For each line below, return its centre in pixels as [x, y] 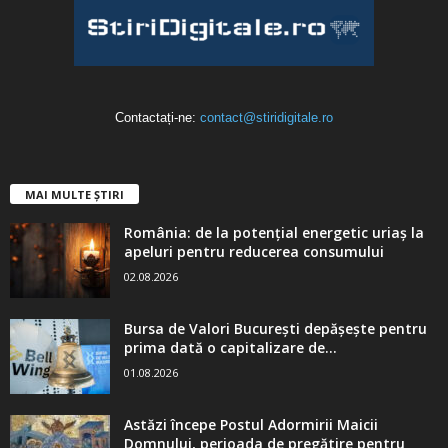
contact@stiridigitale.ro [266, 117]
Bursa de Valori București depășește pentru [275, 328]
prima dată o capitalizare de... [230, 347]
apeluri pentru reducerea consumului [254, 251]
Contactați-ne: [157, 117]
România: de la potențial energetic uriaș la [274, 232]
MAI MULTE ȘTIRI [74, 194]
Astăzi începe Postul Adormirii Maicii [251, 424]
